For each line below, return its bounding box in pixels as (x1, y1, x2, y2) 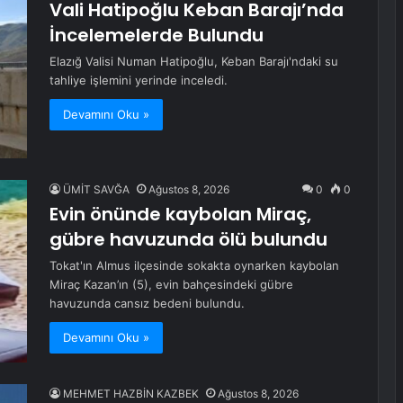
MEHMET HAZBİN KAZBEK (63, 387, 199, 401)
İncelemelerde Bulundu (49, 22, 264, 49)
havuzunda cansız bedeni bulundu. (49, 296, 245, 311)
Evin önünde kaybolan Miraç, (49, 201, 311, 228)
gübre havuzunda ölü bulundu (49, 227, 327, 253)
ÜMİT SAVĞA (63, 183, 130, 197)
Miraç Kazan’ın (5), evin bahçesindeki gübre (49, 277, 293, 292)
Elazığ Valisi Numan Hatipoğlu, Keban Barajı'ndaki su (49, 54, 338, 69)
